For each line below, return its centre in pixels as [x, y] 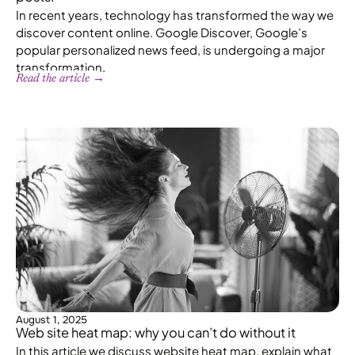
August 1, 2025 [52, 320]
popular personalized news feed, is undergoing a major [170, 49]
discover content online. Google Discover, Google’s [162, 32]
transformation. [61, 67]
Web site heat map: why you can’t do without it [156, 333]
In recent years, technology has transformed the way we [175, 14]
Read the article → [60, 78]
